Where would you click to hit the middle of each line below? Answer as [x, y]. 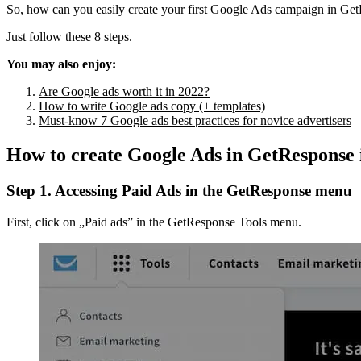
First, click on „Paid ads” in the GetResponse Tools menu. [154, 222]
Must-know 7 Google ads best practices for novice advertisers [195, 121]
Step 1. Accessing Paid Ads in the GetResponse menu [179, 191]
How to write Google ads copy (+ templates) [152, 106]
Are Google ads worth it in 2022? [124, 92]
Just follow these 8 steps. [69, 37]
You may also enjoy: [61, 64]
